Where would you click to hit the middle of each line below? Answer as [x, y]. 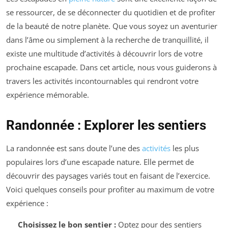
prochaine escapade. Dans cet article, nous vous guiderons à [111, 67]
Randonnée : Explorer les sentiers [106, 125]
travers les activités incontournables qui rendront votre [102, 81]
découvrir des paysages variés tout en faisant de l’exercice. [108, 176]
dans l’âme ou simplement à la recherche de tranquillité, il [107, 40]
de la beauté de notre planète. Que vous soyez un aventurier [112, 26]
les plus [185, 148]
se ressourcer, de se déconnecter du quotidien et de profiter [111, 12]
